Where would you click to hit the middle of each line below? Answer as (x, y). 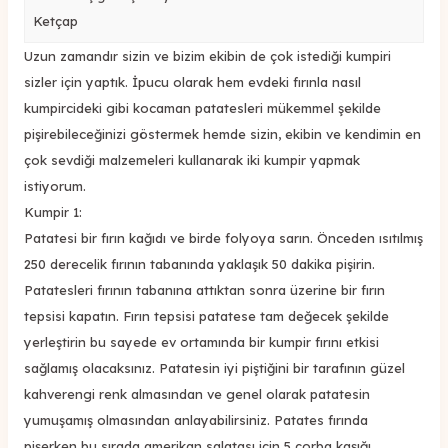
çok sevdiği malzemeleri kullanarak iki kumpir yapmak (192, 159)
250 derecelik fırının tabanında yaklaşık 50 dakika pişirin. (199, 263)
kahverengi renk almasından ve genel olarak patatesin (197, 393)
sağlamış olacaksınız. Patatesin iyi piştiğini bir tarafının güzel (214, 367)
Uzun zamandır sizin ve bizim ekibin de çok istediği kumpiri (207, 55)
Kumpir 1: (53, 211)
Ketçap (55, 20)
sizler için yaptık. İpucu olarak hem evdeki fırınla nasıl (192, 81)
